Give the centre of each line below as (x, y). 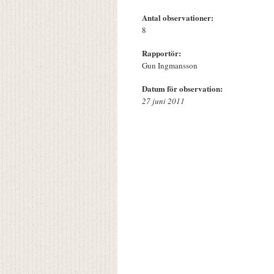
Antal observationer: (179, 18)
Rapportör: (163, 53)
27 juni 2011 (163, 101)
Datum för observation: (183, 89)
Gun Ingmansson (170, 66)
